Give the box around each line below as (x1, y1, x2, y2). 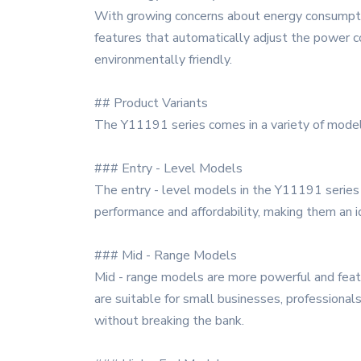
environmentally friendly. (94, 51, 232, 68)
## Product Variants (94, 94, 208, 112)
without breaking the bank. (94, 312, 244, 330)
